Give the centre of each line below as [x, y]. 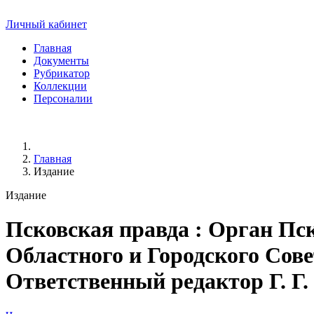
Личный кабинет [46, 24]
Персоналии [63, 98]
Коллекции [60, 86]
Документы [61, 61]
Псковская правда [97, 230]
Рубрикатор [62, 73]
